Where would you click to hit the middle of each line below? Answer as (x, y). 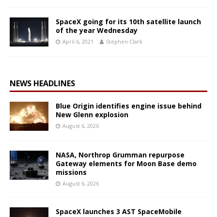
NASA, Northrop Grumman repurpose (120, 155)
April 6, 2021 (78, 42)
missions (71, 172)
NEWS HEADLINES (42, 84)
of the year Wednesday (97, 31)
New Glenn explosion (92, 115)
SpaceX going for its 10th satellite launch (128, 22)
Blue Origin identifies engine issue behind (129, 106)
